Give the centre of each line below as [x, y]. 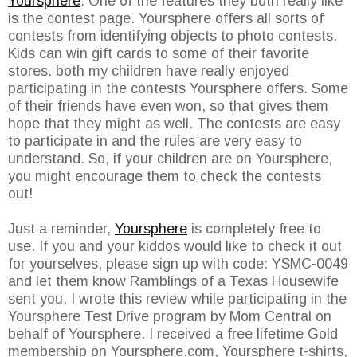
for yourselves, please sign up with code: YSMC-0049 [178, 264]
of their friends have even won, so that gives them [168, 106]
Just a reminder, [61, 229]
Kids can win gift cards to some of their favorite [159, 54]
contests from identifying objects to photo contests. [173, 36]
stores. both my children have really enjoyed [149, 71]
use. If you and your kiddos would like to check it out [175, 247]
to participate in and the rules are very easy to [155, 141]
